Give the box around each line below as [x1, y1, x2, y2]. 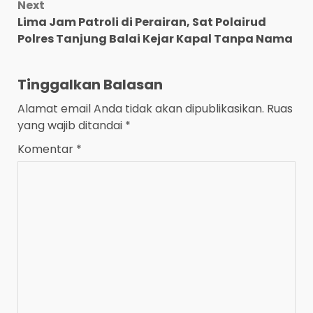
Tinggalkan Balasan [17, 75, 163, 95]
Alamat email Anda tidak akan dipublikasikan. [17, 101, 264, 117]
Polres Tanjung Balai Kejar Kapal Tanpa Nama [17, 31, 293, 48]
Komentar [17, 141, 76, 158]
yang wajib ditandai [17, 117, 125, 134]
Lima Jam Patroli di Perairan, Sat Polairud [17, 14, 266, 31]
